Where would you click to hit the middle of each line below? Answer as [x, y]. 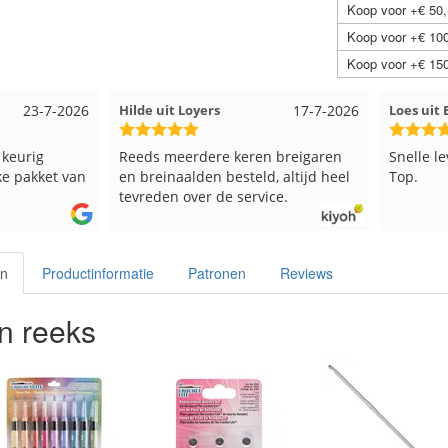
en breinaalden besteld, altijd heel [234, 176]
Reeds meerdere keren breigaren [230, 156]
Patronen [217, 273]
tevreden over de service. [203, 196]
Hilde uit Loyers [169, 109]
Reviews [306, 273]
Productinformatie [98, 273]
